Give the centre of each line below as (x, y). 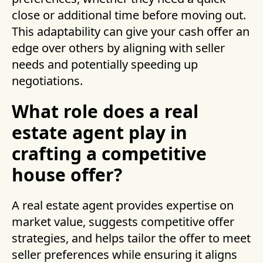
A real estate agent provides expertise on (123, 205)
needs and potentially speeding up (105, 65)
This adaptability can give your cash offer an (131, 32)
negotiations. (47, 81)
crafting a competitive (109, 154)
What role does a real (105, 112)
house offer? (67, 175)
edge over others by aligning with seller (118, 48)
